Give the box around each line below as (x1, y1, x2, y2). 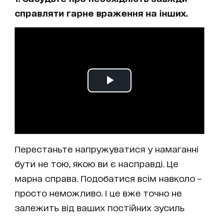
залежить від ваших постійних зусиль (15, 202, 185, 212)
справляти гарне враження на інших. (15, 7, 188, 18)
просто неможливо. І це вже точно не (15, 187, 182, 197)
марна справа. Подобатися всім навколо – (15, 173, 201, 183)
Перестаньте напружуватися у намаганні (15, 143, 198, 153)
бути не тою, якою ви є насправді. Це (15, 158, 178, 168)
